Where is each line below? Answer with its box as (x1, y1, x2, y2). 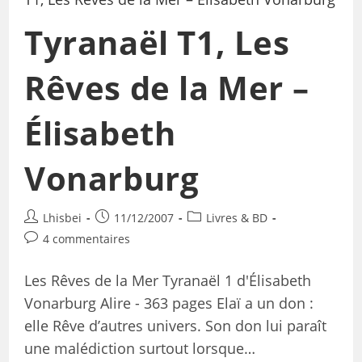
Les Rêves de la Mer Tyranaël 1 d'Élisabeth (23, 271, 311, 291)
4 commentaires (42, 231, 130, 247)
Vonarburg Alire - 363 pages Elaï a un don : (23, 293, 314, 314)
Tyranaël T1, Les (23, 20, 290, 65)
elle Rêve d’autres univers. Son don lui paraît (23, 316, 326, 336)
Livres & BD (205, 210, 267, 226)
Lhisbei (42, 210, 82, 226)
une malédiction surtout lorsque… (23, 339, 255, 359)
